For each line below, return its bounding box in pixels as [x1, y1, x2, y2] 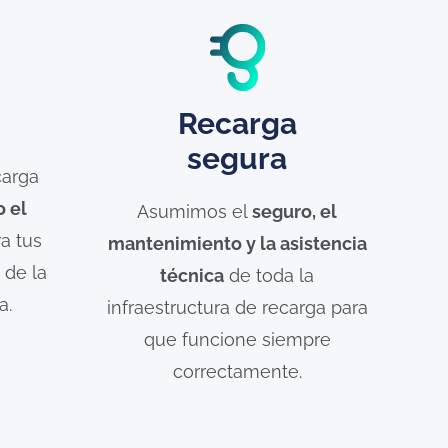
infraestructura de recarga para [106, 296, 368, 318]
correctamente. [172, 360, 302, 382]
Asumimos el [137, 200, 253, 222]
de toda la [224, 264, 315, 286]
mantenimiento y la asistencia [107, 232, 367, 254]
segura [187, 140, 288, 176]
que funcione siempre [143, 328, 331, 350]
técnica [160, 264, 225, 286]
